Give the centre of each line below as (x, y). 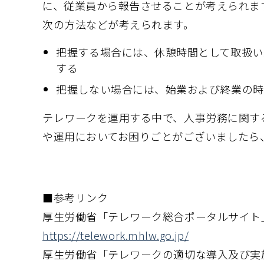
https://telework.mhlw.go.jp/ (116, 235)
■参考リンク (75, 197)
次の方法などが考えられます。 (118, 24)
